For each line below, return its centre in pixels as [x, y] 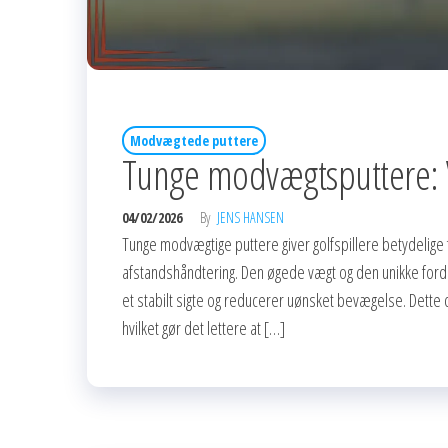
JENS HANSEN [250, 217]
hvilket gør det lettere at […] [203, 327]
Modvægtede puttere [194, 140]
